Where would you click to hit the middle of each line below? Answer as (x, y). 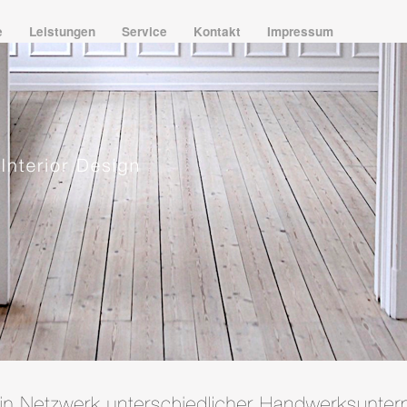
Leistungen (64, 31)
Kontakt (219, 31)
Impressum (300, 31)
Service (146, 31)
